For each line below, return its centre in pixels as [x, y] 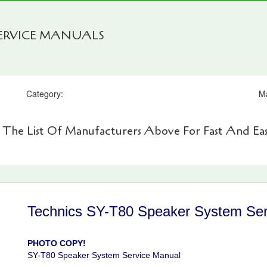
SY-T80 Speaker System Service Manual [104, 255]
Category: [45, 94]
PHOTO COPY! [56, 243]
